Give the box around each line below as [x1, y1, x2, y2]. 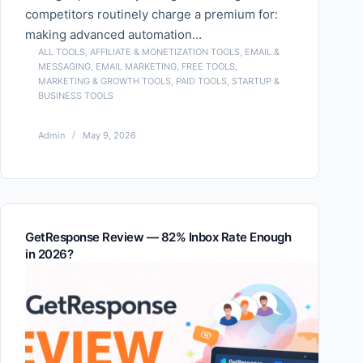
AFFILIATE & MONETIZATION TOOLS [90, 46, 240, 58]
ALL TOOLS [38, 46, 85, 58]
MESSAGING [38, 61, 91, 73]
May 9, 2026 [83, 129, 136, 141]
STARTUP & [232, 75, 280, 88]
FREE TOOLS [181, 61, 235, 73]
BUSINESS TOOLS [38, 90, 113, 102]
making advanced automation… [25, 27, 202, 43]
